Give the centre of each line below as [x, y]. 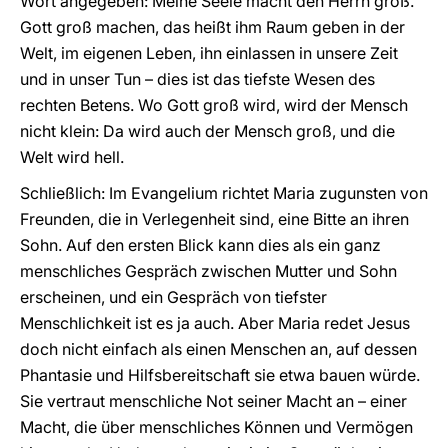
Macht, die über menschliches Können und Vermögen [216, 427]
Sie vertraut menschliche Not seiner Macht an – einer [213, 401]
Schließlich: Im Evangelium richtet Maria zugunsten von [224, 193]
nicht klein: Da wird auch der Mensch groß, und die [207, 131]
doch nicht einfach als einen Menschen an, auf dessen [218, 349]
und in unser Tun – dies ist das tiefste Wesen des [197, 79]
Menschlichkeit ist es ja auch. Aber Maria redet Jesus [215, 323]
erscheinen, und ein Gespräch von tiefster [173, 297]
